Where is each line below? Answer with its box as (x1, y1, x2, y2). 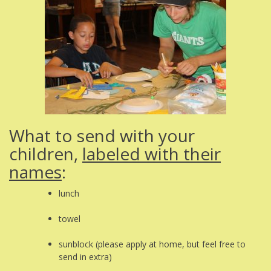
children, (9, 142, 82, 166)
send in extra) (59, 251, 112, 263)
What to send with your (9, 124, 195, 148)
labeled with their (82, 142, 221, 166)
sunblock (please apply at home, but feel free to (59, 238, 246, 250)
